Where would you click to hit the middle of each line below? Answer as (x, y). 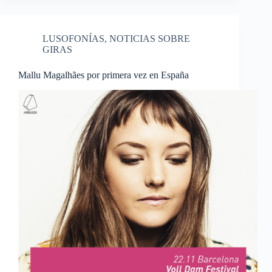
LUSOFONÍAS (73, 39)
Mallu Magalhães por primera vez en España (104, 75)
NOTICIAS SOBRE (150, 39)
